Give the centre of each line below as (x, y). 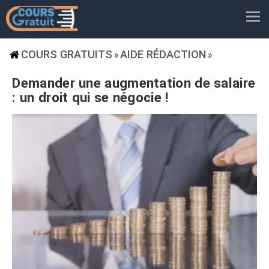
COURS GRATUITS (67, 54)
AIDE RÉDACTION (163, 54)
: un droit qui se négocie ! (90, 97)
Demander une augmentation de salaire (134, 83)
